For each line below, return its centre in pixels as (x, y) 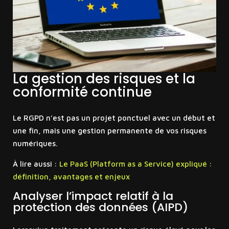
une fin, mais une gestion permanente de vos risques (109, 130)
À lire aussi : (36, 164)
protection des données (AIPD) (100, 207)
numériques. (35, 143)
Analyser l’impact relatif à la (93, 196)
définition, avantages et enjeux (71, 176)
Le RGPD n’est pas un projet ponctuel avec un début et (114, 118)
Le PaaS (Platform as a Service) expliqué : (135, 164)
